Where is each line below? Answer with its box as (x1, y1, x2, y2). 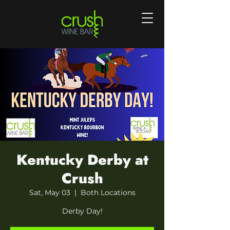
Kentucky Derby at (16, 149, 148, 170)
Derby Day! (62, 206, 103, 216)
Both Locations (80, 188, 136, 197)
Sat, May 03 (29, 188, 70, 197)
